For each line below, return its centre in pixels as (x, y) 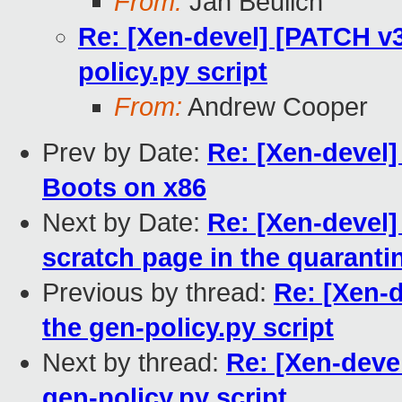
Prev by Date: (125, 153)
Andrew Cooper (275, 107)
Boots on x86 (124, 188)
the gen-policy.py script (188, 328)
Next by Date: (125, 223)
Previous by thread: (158, 293)
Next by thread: (134, 363)
